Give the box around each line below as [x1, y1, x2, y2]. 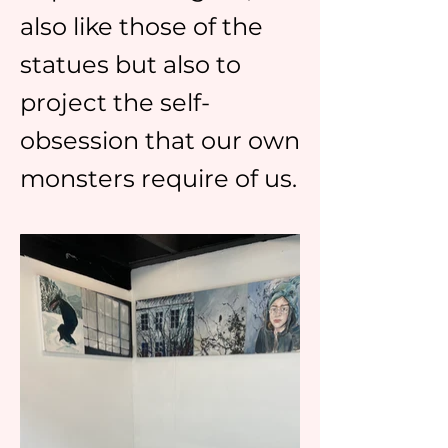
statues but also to [20, 50, 241, 79]
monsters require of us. [20, 164, 297, 193]
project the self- [20, 88, 210, 117]
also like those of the [20, 12, 263, 41]
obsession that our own [20, 126, 300, 155]
